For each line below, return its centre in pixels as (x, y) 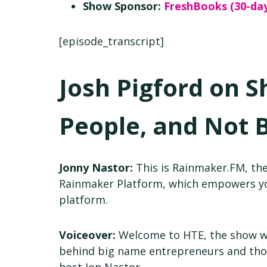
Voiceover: (88, 235)
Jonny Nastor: (96, 168)
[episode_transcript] (112, 41)
